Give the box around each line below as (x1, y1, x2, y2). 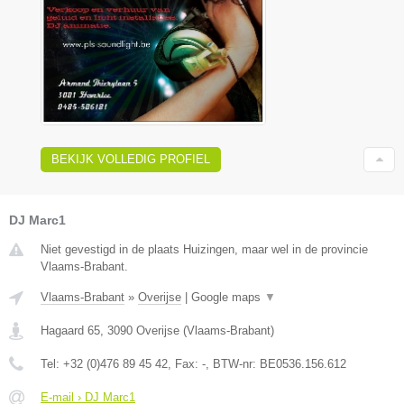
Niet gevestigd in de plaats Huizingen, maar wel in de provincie (41, 243, 368, 257)
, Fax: (168, 357, 202, 372)
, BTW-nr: (206, 357, 260, 372)
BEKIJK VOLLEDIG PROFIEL (51, 152, 210, 167)
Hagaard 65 (41, 324, 100, 338)
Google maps (191, 290, 264, 305)
